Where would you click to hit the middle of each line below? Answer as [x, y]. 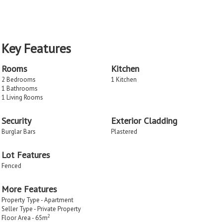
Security [16, 120]
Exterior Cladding [144, 120]
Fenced [11, 166]
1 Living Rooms [22, 97]
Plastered [124, 131]
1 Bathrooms [20, 88]
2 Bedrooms [19, 79]
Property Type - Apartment [37, 200]
